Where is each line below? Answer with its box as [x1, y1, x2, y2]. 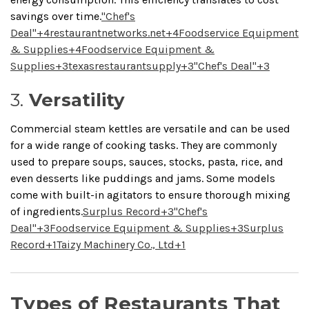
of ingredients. [10, 204, 83, 218]
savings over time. [10, 9, 101, 23]
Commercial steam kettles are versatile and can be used [10, 121, 290, 135]
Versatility [28, 88, 126, 111]
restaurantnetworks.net [50, 26, 166, 39]
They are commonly [181, 138, 277, 152]
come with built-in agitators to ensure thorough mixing [10, 188, 290, 201]
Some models [206, 171, 275, 185]
